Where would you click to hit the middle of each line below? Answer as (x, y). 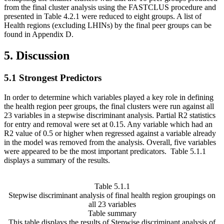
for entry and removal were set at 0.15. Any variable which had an (108, 124)
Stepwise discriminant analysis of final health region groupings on (112, 195)
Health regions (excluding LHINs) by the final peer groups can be (108, 25)
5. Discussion (37, 56)
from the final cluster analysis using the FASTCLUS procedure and (110, 7)
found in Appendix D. (39, 34)
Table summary (112, 213)
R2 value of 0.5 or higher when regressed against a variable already (110, 133)
